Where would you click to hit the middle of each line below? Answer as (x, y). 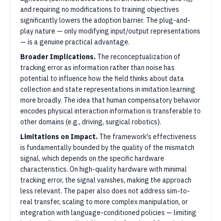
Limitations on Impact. (59, 137)
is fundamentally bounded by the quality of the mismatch (107, 147)
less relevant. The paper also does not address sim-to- (105, 191)
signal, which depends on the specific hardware (92, 158)
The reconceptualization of (138, 57)
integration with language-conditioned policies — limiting (108, 213)
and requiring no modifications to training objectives (100, 9)
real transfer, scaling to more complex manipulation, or (104, 202)
